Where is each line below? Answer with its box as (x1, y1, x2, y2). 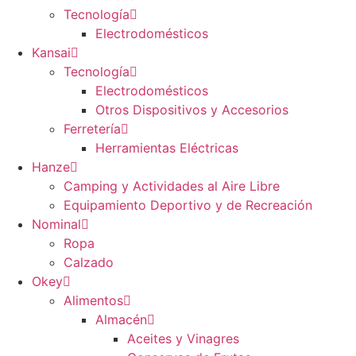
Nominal (32, 216, 81, 233)
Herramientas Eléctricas (95, 140, 238, 157)
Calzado (64, 254, 114, 271)
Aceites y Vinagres (127, 331, 239, 347)
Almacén (95, 311, 147, 328)
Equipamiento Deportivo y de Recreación (64, 197, 312, 214)
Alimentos (64, 292, 123, 309)
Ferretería (64, 121, 121, 137)
